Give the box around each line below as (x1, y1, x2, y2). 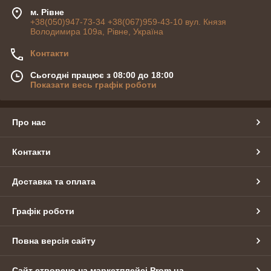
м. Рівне (30, 7, 64, 17)
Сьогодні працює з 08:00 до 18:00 (30, 70, 174, 80)
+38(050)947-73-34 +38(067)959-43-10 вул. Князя (30, 17, 226, 27)
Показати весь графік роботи (30, 80, 157, 90)
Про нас (12, 117, 46, 127)
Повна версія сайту (12, 236, 96, 246)
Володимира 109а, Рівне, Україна (30, 27, 163, 36)
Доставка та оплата (12, 177, 96, 186)
